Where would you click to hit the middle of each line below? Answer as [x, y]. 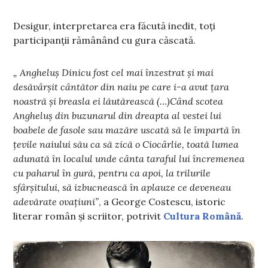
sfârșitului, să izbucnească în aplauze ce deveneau [122, 188]
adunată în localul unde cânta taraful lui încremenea [129, 159]
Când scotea [197, 101]
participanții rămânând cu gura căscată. [105, 40]
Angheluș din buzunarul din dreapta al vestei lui [118, 116]
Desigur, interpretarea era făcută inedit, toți [115, 26]
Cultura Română [202, 216]
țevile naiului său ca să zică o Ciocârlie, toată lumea [126, 144]
